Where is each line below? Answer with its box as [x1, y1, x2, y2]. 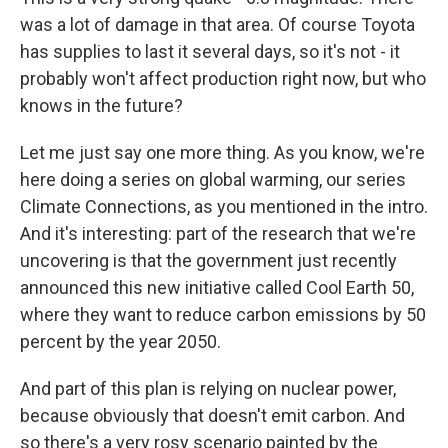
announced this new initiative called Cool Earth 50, [20, 277, 414, 298]
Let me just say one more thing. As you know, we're [20, 142, 425, 163]
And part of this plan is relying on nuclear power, [20, 378, 396, 399]
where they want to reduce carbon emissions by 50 [20, 304, 426, 325]
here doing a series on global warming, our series [20, 169, 406, 190]
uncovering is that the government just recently [20, 250, 397, 271]
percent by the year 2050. [20, 331, 221, 352]
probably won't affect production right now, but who [20, 68, 426, 89]
